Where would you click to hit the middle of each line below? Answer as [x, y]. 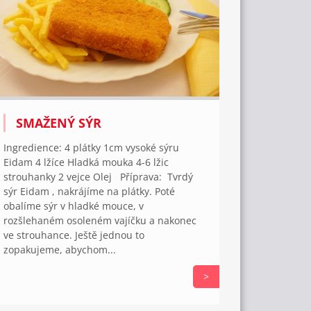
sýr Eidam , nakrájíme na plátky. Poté [90, 192]
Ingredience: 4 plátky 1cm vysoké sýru [92, 148]
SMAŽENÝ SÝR [59, 123]
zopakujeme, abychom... [60, 250]
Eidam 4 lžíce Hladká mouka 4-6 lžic [86, 162]
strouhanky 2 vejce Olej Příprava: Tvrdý [99, 177]
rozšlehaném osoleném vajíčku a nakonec [100, 221]
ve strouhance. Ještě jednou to [74, 235]
